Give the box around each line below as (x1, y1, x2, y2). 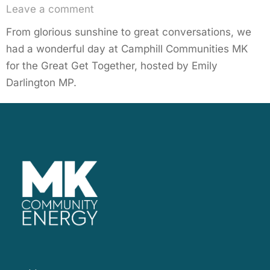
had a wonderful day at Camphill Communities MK (6, 43, 248, 55)
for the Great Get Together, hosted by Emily (6, 60, 218, 72)
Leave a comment (6, 3, 94, 16)
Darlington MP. (6, 77, 77, 89)
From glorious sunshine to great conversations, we (6, 26, 251, 39)
